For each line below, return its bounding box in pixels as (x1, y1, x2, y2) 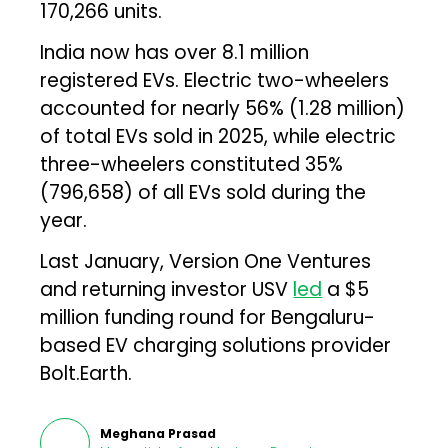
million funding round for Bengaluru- (40, 303, 376, 331)
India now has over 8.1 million (40, 38, 310, 66)
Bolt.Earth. (40, 359, 133, 387)
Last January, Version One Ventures (40, 247, 372, 275)
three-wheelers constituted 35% (40, 150, 344, 178)
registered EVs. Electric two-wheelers (40, 66, 390, 94)
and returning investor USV (40, 275, 294, 303)
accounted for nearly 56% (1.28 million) (40, 94, 406, 122)
